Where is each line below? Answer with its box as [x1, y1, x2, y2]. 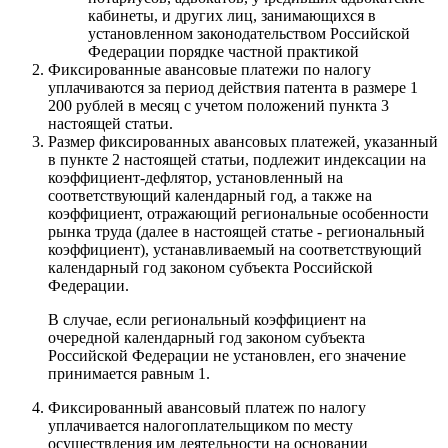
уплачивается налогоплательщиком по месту [48, 416, 353, 434]
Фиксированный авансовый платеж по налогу [48, 398, 366, 416]
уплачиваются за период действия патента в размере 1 [48, 78, 418, 96]
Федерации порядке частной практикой [88, 42, 359, 60]
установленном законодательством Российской [88, 24, 410, 42]
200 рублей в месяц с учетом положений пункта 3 [48, 96, 389, 114]
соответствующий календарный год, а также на [48, 186, 372, 204]
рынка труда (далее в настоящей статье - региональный [48, 222, 425, 240]
